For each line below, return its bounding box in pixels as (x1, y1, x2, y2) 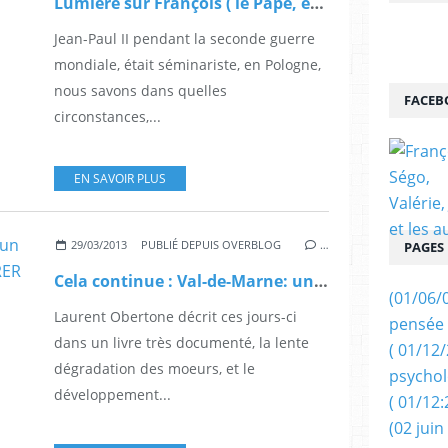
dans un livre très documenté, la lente (54, 332, 309, 352)
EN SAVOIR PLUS (74, 169, 166, 187)
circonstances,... (54, 106, 161, 126)
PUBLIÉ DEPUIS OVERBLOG (141, 236, 282, 252)
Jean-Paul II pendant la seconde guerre (54, 28, 315, 48)
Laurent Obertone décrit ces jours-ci (54, 306, 297, 326)
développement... (54, 384, 171, 404)
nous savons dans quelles (54, 80, 227, 100)
